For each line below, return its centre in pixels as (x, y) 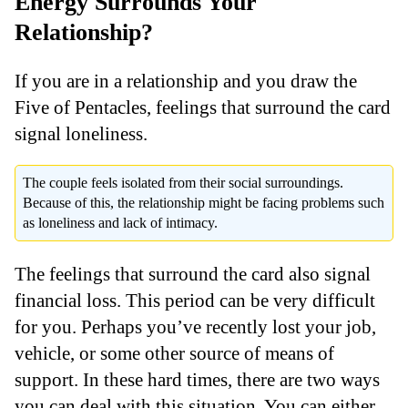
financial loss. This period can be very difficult (195, 301)
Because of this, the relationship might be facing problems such (204, 203)
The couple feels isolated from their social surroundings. (183, 183)
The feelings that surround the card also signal (193, 274)
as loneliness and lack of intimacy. (120, 223)
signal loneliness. (81, 133)
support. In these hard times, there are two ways (197, 380)
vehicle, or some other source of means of (174, 353)
